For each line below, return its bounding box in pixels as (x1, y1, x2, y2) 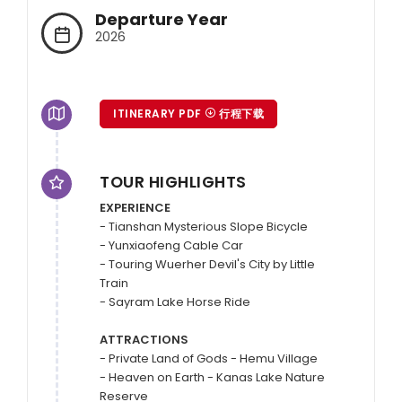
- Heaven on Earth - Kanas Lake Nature (100, 369, 325, 387)
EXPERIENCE (100, 199, 170, 217)
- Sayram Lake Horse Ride (100, 293, 250, 311)
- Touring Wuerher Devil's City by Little (100, 256, 315, 274)
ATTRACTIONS (100, 331, 188, 349)
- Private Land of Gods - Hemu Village (100, 350, 318, 368)
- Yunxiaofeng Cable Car (100, 237, 246, 255)
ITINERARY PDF (113, 106, 205, 121)
